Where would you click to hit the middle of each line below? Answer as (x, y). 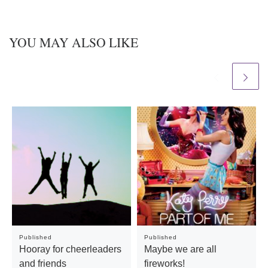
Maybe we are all (180, 249)
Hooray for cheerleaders (70, 249)
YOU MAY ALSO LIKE (74, 42)
